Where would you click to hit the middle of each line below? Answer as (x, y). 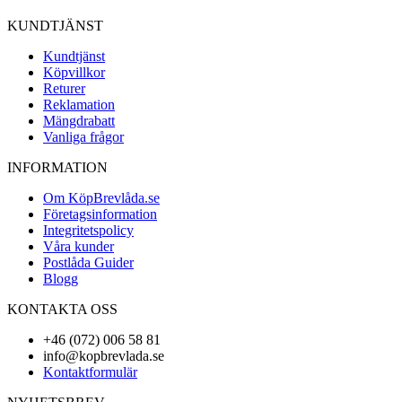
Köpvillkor (74, 72)
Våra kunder (79, 246)
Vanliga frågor (83, 136)
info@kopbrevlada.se (104, 355)
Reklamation (79, 104)
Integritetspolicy (88, 230)
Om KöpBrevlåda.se (101, 197)
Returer (64, 88)
